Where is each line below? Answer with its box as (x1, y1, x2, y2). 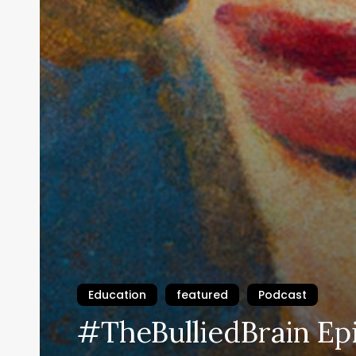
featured (176, 287, 229, 304)
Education (88, 287, 147, 304)
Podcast (258, 287, 308, 304)
